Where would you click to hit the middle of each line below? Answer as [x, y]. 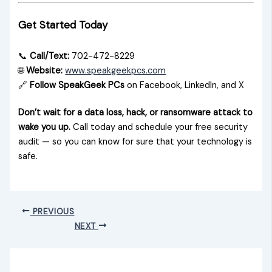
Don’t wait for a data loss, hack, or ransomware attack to [136, 113]
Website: [45, 70]
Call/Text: [50, 56]
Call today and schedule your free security [159, 127]
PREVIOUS [52, 211]
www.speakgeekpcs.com [116, 70]
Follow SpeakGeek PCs [77, 85]
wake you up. [45, 127]
